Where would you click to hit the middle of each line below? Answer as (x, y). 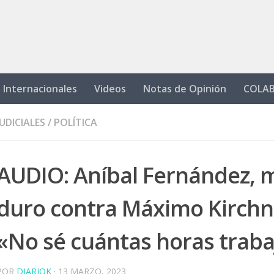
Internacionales (40, 89)
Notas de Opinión (185, 89)
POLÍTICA (76, 122)
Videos (110, 89)
